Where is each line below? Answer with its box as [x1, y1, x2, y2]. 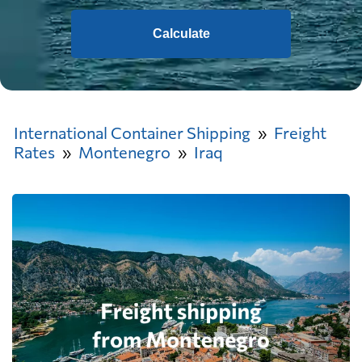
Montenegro [78, 142, 170, 162]
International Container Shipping [14, 123, 250, 142]
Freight [274, 123, 326, 142]
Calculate [152, 27, 210, 40]
